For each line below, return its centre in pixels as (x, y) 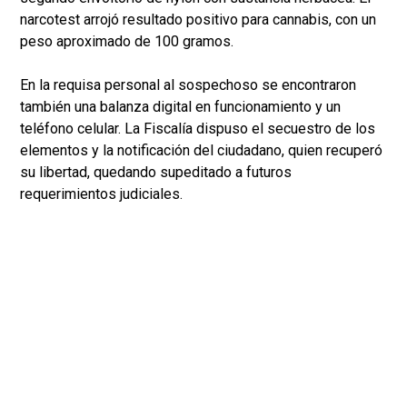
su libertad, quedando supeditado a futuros (156, 173)
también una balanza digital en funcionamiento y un (180, 107)
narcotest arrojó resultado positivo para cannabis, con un (198, 20)
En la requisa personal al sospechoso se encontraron (188, 85)
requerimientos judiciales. (101, 194)
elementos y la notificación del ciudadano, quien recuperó (201, 151)
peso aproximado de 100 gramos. (127, 42)
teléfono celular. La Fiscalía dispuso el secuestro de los (198, 129)
